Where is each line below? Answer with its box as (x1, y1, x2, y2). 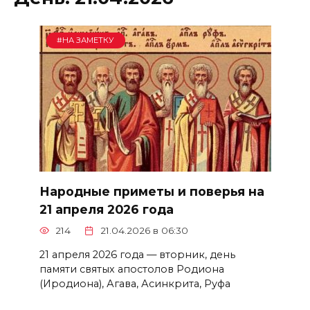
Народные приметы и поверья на (39, 183, 264, 199)
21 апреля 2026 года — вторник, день (39, 248, 235, 261)
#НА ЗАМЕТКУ (57, 35, 115, 46)
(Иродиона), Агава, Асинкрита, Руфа (39, 277, 230, 290)
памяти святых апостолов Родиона (39, 262, 224, 275)
